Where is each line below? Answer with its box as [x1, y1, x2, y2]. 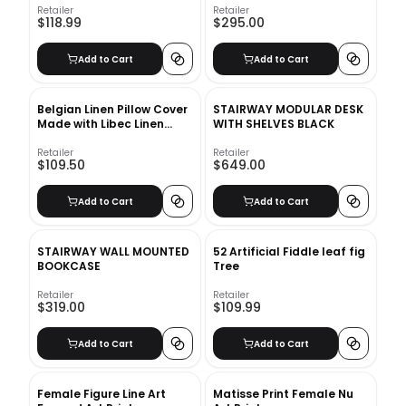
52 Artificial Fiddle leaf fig [213, 244, 365, 260]
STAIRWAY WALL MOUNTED [37, 244, 189, 260]
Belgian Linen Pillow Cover [37, 101, 188, 118]
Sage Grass [37, 130, 106, 147]
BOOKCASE [37, 258, 101, 275]
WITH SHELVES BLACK [213, 116, 334, 132]
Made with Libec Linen [37, 116, 164, 132]
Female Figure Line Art [37, 386, 166, 402]
